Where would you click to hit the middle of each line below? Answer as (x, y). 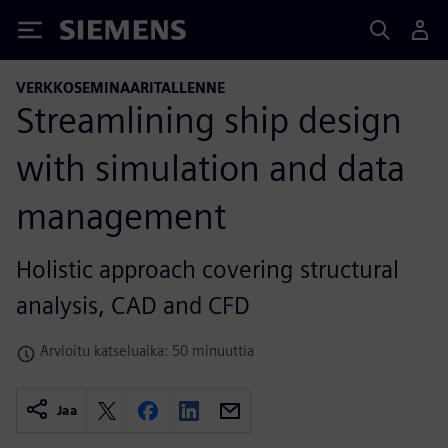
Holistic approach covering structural (207, 269)
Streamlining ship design (209, 119)
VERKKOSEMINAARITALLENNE (120, 87)
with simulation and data (210, 167)
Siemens (93, 33)
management (121, 215)
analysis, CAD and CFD (133, 305)
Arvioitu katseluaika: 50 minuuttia (147, 350)
